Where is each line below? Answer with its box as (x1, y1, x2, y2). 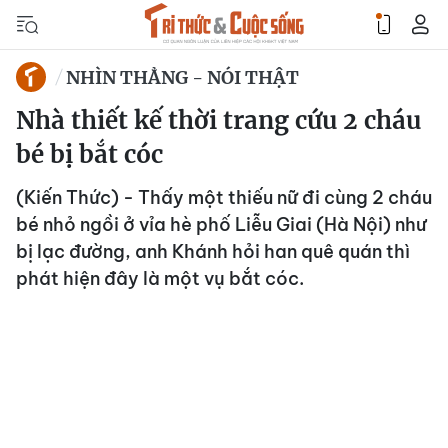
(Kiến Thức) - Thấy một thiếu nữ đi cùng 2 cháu (16, 186, 432, 209)
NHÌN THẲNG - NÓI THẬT (66, 65, 299, 89)
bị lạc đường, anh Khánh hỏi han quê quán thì (16, 240, 410, 263)
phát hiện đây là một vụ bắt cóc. (16, 267, 304, 290)
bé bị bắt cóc (16, 139, 163, 170)
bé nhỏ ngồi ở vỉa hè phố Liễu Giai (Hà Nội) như (16, 213, 426, 236)
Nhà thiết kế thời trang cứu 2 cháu (16, 105, 421, 136)
